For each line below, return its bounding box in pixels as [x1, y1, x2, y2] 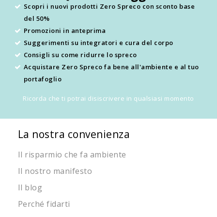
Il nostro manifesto [17, 166, 93, 177]
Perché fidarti [17, 199, 70, 210]
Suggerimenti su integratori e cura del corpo [23, 38, 173, 47]
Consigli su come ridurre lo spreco [23, 50, 137, 59]
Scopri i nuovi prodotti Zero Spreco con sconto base [23, 1, 195, 11]
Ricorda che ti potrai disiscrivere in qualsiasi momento [23, 93, 194, 103]
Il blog [17, 182, 43, 193]
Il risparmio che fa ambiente [17, 149, 126, 160]
